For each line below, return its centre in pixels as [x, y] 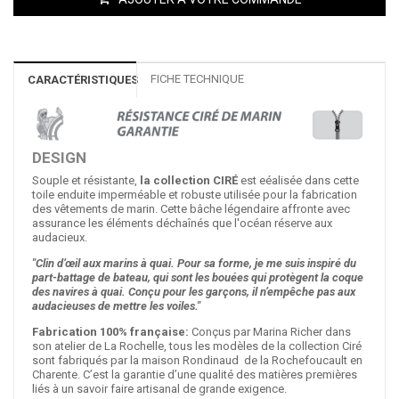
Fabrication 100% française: [110, 331]
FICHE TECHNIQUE [197, 78]
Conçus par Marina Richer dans [270, 331]
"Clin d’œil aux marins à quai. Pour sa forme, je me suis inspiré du [194, 263]
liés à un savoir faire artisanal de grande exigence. [159, 388]
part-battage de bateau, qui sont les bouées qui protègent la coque [198, 277]
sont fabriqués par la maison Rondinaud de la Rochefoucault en [197, 360]
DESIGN [59, 157]
